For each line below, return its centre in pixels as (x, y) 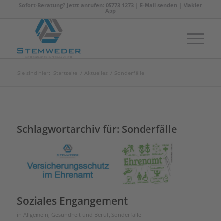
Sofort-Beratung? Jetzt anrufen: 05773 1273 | (79, 5)
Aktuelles (96, 73)
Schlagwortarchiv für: (69, 129)
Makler (192, 5)
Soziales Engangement (72, 201)
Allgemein (36, 214)
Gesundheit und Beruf (80, 214)
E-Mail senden (158, 5)
